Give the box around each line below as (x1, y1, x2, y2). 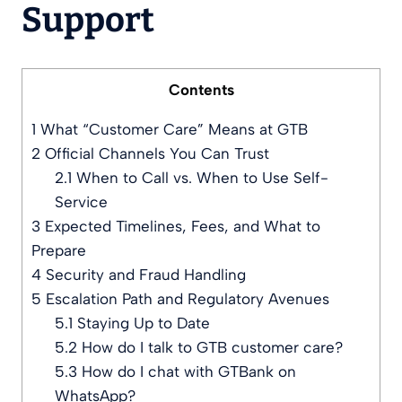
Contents (168, 81, 234, 100)
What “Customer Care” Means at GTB (36, 120, 308, 139)
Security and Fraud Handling (41, 266, 246, 284)
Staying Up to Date (72, 314, 210, 333)
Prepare (31, 241, 86, 260)
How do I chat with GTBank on (76, 363, 296, 381)
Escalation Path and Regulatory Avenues (41, 290, 329, 309)
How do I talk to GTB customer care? (76, 338, 343, 357)
